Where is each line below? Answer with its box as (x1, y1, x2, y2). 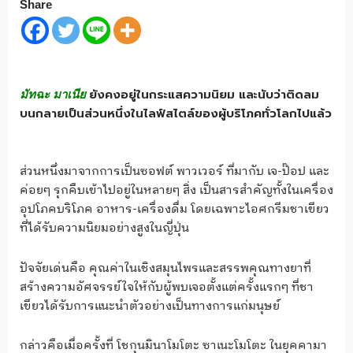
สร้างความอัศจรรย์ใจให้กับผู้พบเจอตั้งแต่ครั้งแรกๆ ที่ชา (20, 277, 314, 297)
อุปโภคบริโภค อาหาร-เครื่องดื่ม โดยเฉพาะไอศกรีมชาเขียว (20, 199, 329, 220)
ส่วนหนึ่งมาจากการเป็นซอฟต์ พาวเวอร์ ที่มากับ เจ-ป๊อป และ (20, 162, 329, 182)
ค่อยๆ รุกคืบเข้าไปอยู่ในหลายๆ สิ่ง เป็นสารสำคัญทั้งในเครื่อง (20, 180, 333, 201)
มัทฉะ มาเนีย (20, 87, 86, 102)
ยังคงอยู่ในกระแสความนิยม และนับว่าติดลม (89, 86, 319, 104)
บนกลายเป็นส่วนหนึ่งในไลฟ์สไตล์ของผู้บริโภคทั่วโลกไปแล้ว (20, 105, 332, 123)
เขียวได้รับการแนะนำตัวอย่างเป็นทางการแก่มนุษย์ (20, 295, 280, 316)
